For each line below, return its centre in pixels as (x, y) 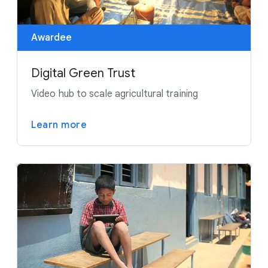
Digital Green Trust (83, 74)
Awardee (51, 38)
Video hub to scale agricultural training (115, 94)
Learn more (59, 125)
